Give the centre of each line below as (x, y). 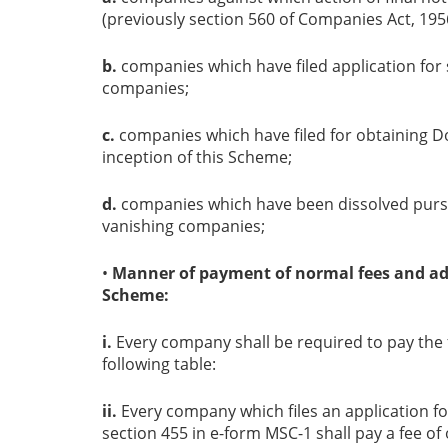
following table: (159, 364)
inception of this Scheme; (197, 157)
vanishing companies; (183, 226)
